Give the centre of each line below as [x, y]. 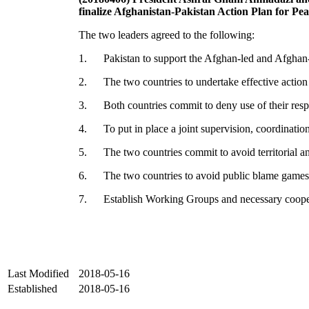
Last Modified [38, 274]
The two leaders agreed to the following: [167, 35]
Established [32, 289]
